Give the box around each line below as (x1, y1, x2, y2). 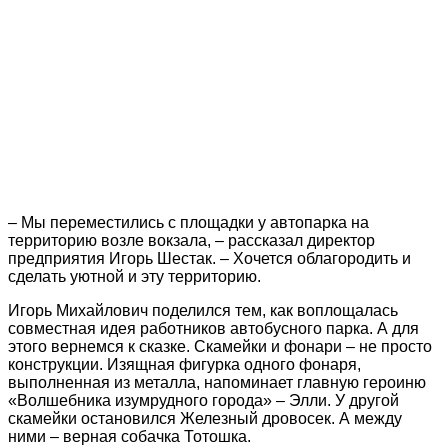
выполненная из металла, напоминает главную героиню (8, 373, 426, 391)
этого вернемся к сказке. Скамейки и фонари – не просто (8, 337, 432, 355)
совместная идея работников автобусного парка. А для (8, 319, 419, 337)
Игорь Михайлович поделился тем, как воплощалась (8, 301, 398, 319)
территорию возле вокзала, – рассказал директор (8, 231, 375, 249)
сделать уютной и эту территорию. (8, 267, 261, 285)
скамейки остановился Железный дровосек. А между (8, 409, 402, 427)
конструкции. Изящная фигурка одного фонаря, (8, 355, 361, 373)
